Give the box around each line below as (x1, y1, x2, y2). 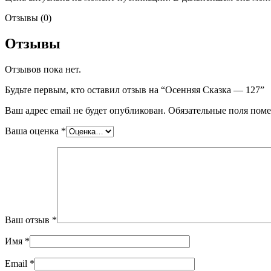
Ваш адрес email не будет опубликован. (5, 105, 166, 116)
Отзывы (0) (5, 12, 51, 23)
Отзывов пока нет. (5, 64, 81, 74)
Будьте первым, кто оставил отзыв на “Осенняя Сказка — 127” (5, 84, 264, 95)
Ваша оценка (5, 125, 61, 136)
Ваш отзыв (5, 214, 52, 225)
